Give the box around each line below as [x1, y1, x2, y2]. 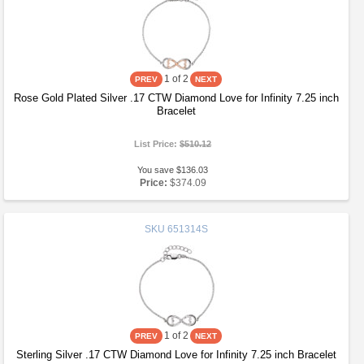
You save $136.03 [137, 165, 209, 175]
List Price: [134, 139, 180, 149]
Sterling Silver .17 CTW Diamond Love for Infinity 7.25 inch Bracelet [15, 349, 336, 361]
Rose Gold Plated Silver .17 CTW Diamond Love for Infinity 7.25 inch [13, 92, 339, 104]
